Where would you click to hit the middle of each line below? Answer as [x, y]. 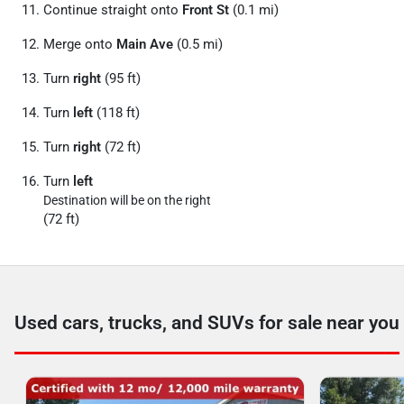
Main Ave [145, 44]
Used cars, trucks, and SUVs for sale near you [207, 323]
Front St [206, 10]
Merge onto [80, 44]
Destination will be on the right [127, 200]
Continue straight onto [113, 10]
